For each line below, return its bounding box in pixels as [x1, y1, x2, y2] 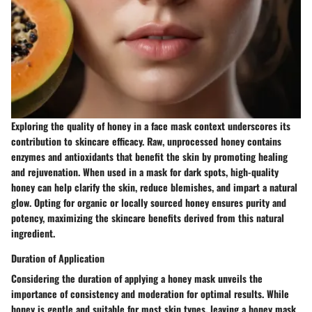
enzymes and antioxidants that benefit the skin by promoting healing [11, 148, 288, 164]
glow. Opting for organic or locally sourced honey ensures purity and [11, 194, 286, 210]
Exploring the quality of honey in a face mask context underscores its [11, 118, 290, 133]
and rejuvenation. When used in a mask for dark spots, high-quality [11, 164, 279, 179]
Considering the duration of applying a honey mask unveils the [11, 270, 263, 286]
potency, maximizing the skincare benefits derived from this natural [11, 210, 284, 225]
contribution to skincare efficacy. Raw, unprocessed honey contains [11, 133, 281, 148]
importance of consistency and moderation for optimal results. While [11, 286, 289, 301]
